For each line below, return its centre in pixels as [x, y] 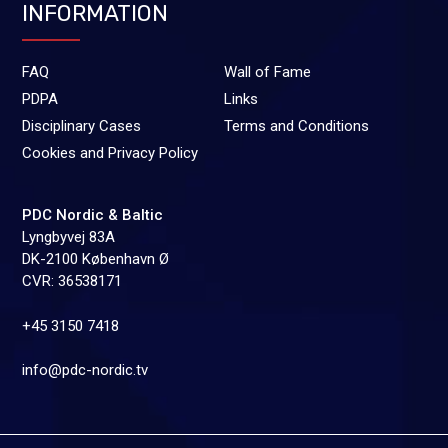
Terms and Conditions [296, 126]
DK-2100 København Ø [96, 259]
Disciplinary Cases [82, 126]
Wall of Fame [267, 72]
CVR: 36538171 [72, 281]
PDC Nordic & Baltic [93, 215]
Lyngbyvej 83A [69, 237]
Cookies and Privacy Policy [110, 153]
